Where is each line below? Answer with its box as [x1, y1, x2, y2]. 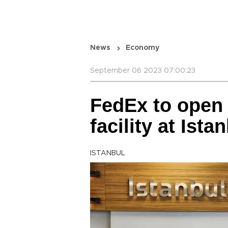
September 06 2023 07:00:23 [90, 67, 195, 74]
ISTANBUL [90, 150, 125, 157]
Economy [126, 44, 159, 51]
